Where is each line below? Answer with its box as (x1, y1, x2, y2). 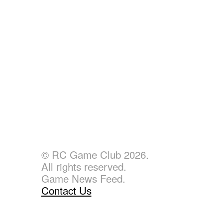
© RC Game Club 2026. (41, 146, 149, 162)
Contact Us (41, 182, 92, 198)
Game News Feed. (41, 170, 125, 186)
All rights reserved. (41, 158, 126, 174)
